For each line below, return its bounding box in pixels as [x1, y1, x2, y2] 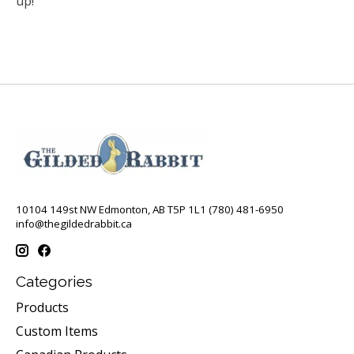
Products [16, 298, 69, 316]
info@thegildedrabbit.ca [16, 217, 132, 232]
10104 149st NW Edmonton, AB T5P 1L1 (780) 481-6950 [16, 202, 284, 217]
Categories [16, 273, 92, 291]
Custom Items [16, 322, 98, 340]
